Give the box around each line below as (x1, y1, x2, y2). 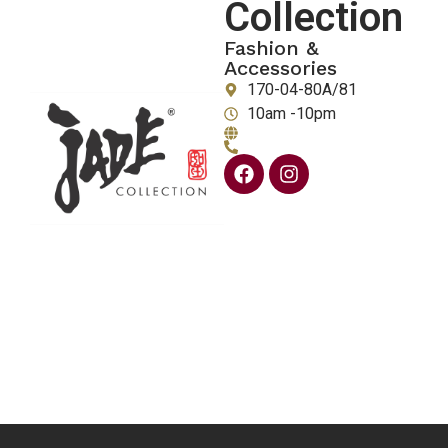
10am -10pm (246, 104, 336, 123)
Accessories (224, 56, 337, 80)
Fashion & (224, 36, 319, 60)
